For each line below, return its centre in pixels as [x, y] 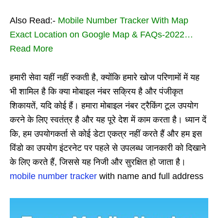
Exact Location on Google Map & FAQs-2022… [101, 35]
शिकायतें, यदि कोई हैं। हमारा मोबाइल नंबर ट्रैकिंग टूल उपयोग [104, 106]
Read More [31, 49]
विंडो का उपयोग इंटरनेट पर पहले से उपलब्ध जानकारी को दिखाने [108, 148]
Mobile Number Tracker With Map [123, 21]
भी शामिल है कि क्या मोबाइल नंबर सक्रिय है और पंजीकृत [96, 92]
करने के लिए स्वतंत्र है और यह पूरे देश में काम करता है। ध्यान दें [108, 120]
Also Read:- [34, 21]
